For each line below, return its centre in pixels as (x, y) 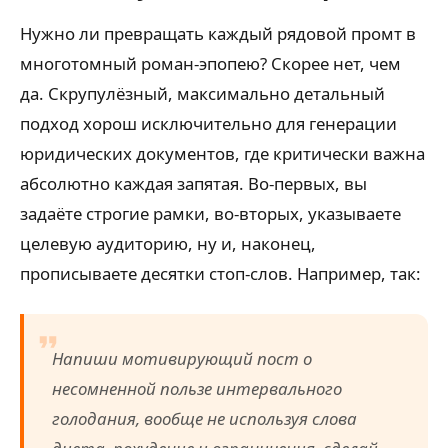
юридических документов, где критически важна (222, 153)
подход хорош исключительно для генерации (208, 123)
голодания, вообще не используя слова (204, 418)
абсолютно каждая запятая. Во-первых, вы (193, 183)
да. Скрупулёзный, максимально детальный (202, 93)
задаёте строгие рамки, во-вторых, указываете (210, 213)
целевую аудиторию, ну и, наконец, (168, 243)
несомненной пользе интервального (197, 388)
